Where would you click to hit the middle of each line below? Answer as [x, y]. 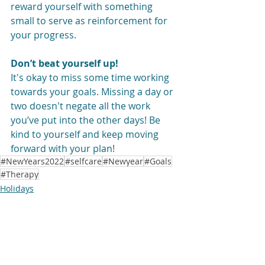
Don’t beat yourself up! [64, 64]
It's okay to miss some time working [91, 78]
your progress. [43, 35]
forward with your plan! [63, 149]
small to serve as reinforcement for [90, 21]
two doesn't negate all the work [82, 106]
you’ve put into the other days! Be [87, 120]
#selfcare [83, 161]
